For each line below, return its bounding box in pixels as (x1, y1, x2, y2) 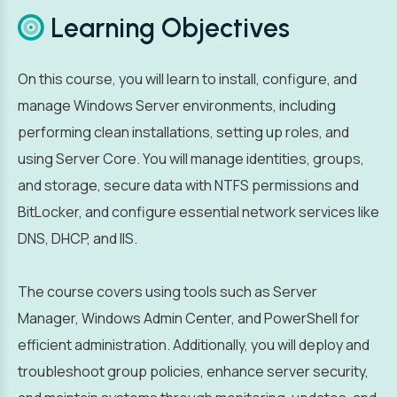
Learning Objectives (44, 12, 290, 44)
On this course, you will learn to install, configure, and (18, 69, 357, 89)
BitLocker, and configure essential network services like (18, 202, 379, 222)
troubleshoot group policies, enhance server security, (18, 362, 369, 381)
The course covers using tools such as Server (18, 282, 317, 301)
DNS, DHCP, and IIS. (18, 229, 137, 248)
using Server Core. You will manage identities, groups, (18, 149, 364, 168)
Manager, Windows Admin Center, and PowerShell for (18, 308, 360, 328)
